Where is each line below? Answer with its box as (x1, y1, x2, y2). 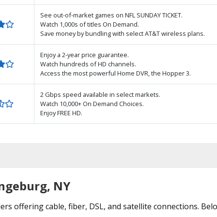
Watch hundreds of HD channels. (40, 59, 136, 68)
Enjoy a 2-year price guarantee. (40, 50, 129, 59)
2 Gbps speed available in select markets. (40, 90, 160, 99)
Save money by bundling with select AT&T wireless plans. (40, 29, 205, 38)
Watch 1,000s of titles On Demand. (40, 19, 139, 29)
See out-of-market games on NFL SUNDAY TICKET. (40, 10, 183, 19)
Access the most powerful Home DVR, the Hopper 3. (40, 68, 191, 77)
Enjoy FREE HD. (40, 108, 82, 117)
